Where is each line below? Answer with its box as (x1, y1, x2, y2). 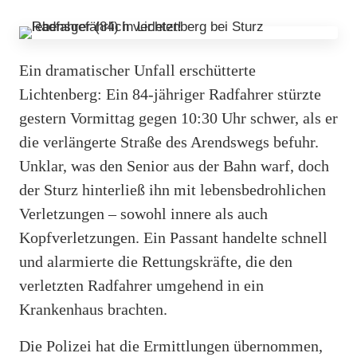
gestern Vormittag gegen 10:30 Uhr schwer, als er (19, 108, 338, 127)
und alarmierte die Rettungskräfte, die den (19, 252, 292, 270)
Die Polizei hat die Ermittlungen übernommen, (19, 336, 323, 355)
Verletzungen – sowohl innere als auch (19, 204, 268, 222)
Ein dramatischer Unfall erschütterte (19, 61, 256, 79)
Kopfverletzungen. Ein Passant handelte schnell (19, 228, 328, 246)
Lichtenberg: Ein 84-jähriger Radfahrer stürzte (19, 84, 321, 103)
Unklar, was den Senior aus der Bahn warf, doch (19, 156, 329, 175)
